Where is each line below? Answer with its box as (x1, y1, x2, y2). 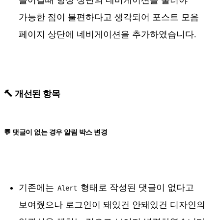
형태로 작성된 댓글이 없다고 (78, 183, 194, 193)
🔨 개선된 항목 (4, 88, 60, 99)
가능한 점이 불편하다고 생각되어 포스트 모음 (19, 12, 199, 22)
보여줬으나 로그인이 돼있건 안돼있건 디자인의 (19, 200, 205, 210)
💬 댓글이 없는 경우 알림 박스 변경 (4, 129, 107, 137)
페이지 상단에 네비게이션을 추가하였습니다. (19, 29, 196, 39)
